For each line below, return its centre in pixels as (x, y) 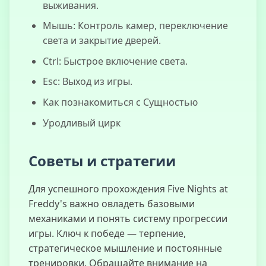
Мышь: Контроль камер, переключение (135, 26)
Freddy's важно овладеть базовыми (112, 203)
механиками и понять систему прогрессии (128, 218)
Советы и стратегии (102, 160)
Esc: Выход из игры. (88, 82)
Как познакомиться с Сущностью (120, 102)
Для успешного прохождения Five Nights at (128, 189)
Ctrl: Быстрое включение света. (115, 61)
